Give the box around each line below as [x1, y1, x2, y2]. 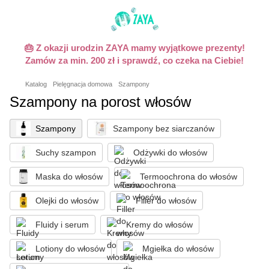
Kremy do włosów [126, 220, 193, 229]
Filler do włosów [136, 196, 196, 205]
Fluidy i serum [35, 220, 89, 229]
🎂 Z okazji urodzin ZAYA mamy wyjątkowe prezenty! [24, 43, 245, 53]
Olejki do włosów [35, 196, 98, 205]
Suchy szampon [35, 148, 96, 157]
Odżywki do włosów [133, 148, 207, 157]
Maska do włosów [35, 172, 103, 181]
